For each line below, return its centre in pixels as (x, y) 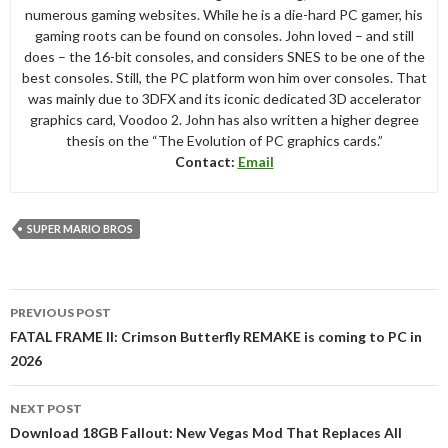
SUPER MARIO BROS (80, 228)
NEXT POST (46, 408)
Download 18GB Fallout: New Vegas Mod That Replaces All (206, 432)
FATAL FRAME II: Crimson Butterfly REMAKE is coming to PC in (216, 336)
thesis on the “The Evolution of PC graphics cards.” (224, 140)
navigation (66, 326)
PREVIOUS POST (60, 312)
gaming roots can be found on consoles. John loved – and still (224, 35)
